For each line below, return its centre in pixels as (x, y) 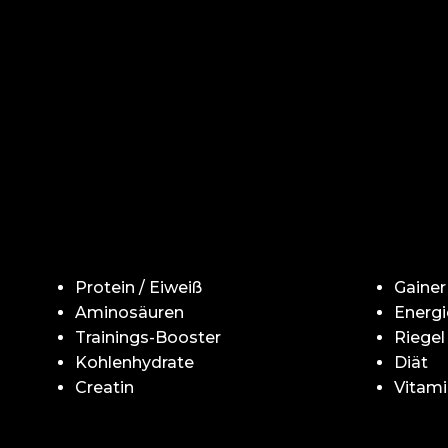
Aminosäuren (129, 312)
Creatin (104, 387)
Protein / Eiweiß (138, 287)
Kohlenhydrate (134, 362)
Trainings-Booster (148, 337)
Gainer (419, 287)
